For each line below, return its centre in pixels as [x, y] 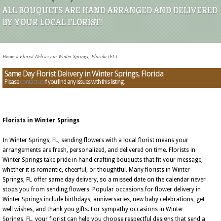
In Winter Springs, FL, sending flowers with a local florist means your [95, 140]
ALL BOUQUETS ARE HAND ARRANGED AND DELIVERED [110, 10]
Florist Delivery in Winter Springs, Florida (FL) [68, 56]
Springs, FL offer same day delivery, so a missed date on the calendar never [104, 180]
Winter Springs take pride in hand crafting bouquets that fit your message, [103, 160]
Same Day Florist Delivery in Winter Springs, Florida [84, 74]
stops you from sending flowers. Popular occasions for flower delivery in [102, 189]
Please [12, 82]
